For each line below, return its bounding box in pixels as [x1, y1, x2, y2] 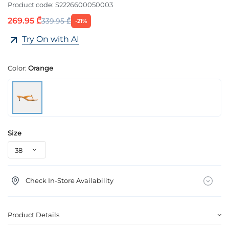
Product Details [8, 210, 59, 219]
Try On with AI [22, 34, 79, 44]
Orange [28, 63, 53, 72]
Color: [8, 63, 28, 72]
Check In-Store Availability [25, 176, 113, 185]
